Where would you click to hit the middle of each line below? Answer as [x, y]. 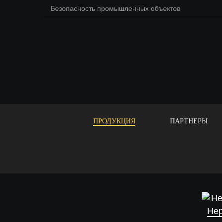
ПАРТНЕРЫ [189, 121]
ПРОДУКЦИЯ [114, 121]
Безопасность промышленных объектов [115, 8]
